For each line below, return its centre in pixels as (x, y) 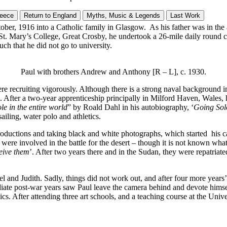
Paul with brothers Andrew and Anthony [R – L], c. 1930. (113, 71)
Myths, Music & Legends (123, 15)
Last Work (185, 15)
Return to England (50, 15)
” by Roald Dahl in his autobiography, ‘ (130, 107)
